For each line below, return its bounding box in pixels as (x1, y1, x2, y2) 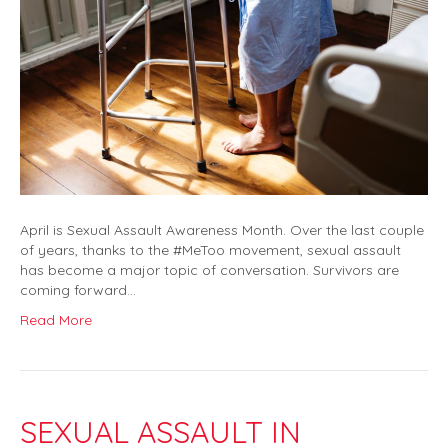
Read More (20, 311, 92, 330)
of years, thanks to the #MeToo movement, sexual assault (20, 241, 401, 260)
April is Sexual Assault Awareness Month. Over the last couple (20, 221, 424, 240)
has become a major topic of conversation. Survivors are (20, 261, 399, 280)
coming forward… (20, 281, 136, 300)
